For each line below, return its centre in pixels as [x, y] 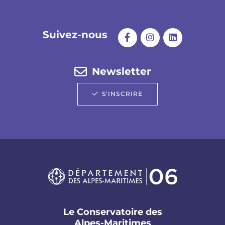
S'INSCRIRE [122, 94]
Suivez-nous [75, 35]
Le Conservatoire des [113, 212]
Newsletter [121, 71]
